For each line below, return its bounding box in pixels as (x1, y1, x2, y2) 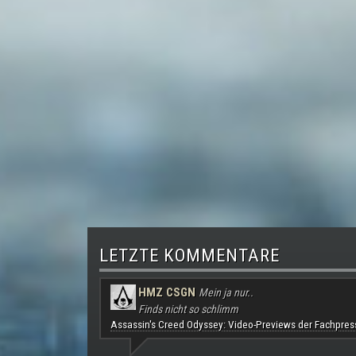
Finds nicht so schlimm (137, 303, 238, 316)
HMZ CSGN (137, 285, 195, 300)
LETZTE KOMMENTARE (99, 245, 280, 267)
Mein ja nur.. (198, 286, 253, 300)
